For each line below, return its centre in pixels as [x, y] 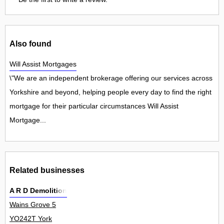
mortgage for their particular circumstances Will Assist [94, 106]
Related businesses [47, 170]
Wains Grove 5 [33, 205]
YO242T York [31, 219]
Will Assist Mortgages [43, 64]
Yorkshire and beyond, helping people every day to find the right [110, 92]
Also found [30, 43]
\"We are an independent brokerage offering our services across [111, 78]
